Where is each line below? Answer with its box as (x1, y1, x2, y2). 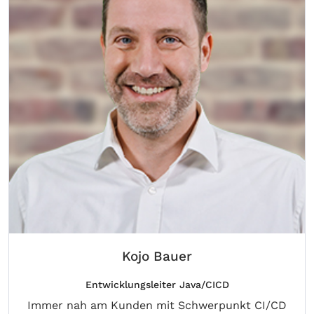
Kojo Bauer (122, 248, 192, 265)
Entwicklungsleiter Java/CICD (85, 279, 229, 291)
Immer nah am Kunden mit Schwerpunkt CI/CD (27, 299, 287, 313)
